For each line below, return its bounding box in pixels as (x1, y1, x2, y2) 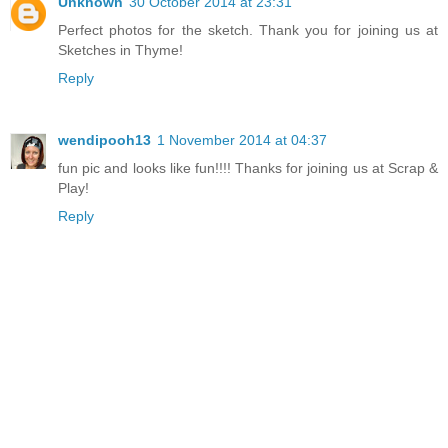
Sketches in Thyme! (58, 42, 183, 59)
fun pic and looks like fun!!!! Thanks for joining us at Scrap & (58, 160, 438, 177)
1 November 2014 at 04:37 (157, 132, 327, 149)
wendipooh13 (58, 132, 151, 149)
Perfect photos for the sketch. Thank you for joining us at (58, 22, 438, 39)
